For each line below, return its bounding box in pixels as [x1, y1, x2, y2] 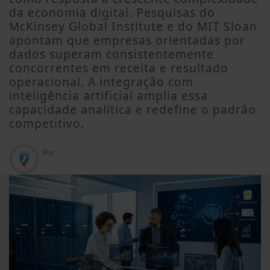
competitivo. [9, 115, 84, 131]
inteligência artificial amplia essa [9, 87, 208, 104]
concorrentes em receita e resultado [9, 60, 228, 76]
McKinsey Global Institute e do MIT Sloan [9, 18, 257, 34]
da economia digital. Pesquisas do [9, 4, 215, 20]
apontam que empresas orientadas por [9, 32, 245, 48]
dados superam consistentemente [9, 46, 214, 62]
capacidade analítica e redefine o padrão [9, 101, 256, 118]
